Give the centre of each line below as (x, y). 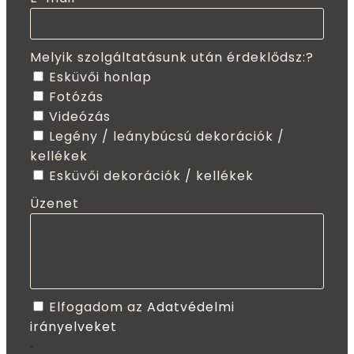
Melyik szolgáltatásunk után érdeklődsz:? (172, 57)
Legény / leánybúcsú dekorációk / (167, 136)
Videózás (80, 116)
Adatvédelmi (191, 307)
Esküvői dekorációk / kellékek (151, 175)
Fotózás (76, 96)
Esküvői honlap (100, 77)
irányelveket (73, 326)
